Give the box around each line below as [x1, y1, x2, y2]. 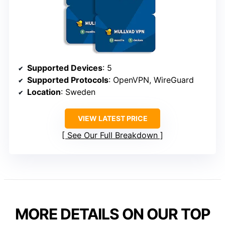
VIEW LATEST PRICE [77, 114, 148, 123]
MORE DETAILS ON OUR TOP [15, 205, 210, 223]
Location [27, 87, 61, 97]
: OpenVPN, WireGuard [108, 75, 194, 85]
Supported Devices [27, 63, 102, 73]
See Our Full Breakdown [67, 130, 158, 141]
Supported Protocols [27, 75, 108, 85]
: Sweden [61, 87, 95, 97]
